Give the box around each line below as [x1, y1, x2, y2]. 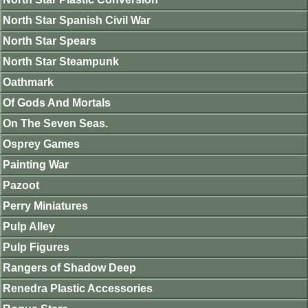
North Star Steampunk [3, 56, 119, 67]
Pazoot [3, 179, 39, 191]
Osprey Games [3, 138, 80, 150]
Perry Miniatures [3, 200, 88, 212]
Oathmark [3, 76, 54, 88]
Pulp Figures [3, 241, 69, 253]
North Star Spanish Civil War [3, 14, 151, 26]
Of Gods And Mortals [3, 97, 111, 109]
